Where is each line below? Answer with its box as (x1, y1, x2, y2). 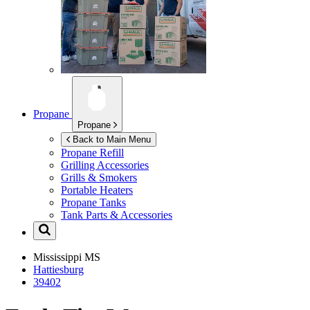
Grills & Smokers (61, 172, 137, 184)
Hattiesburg (33, 264, 84, 276)
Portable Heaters (61, 184, 133, 197)
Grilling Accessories (61, 159, 149, 172)
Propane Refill (61, 147, 124, 159)
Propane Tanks (61, 197, 126, 209)
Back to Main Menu (73, 134, 151, 145)
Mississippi (33, 251, 84, 264)
